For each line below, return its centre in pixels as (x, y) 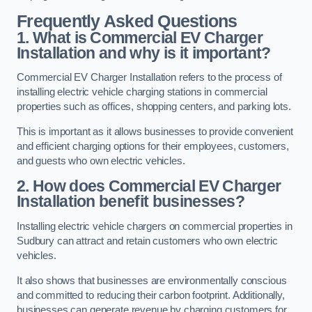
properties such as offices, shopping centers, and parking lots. (154, 107)
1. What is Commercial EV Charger (140, 37)
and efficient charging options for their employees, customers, (153, 146)
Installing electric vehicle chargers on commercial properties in (155, 226)
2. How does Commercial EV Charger (149, 186)
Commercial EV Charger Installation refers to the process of (149, 78)
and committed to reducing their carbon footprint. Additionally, (151, 295)
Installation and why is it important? (144, 53)
